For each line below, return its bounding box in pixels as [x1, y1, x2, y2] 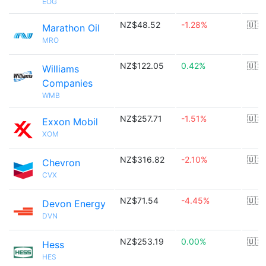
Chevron [42, 157, 80, 169]
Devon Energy [42, 198, 106, 210]
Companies [42, 77, 93, 89]
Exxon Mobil [42, 116, 98, 128]
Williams [42, 63, 79, 75]
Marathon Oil [42, 22, 100, 34]
